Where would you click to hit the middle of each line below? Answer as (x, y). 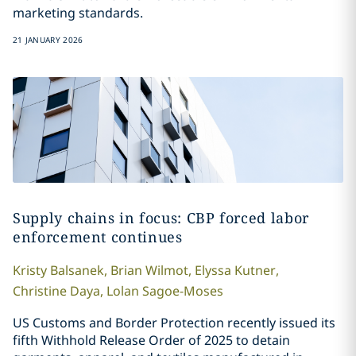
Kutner (255, 271)
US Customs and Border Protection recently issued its (174, 323)
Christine (39, 291)
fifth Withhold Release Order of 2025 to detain (151, 341)
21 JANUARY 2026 (48, 40)
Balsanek (77, 271)
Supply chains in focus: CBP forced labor (161, 218)
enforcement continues (97, 237)
